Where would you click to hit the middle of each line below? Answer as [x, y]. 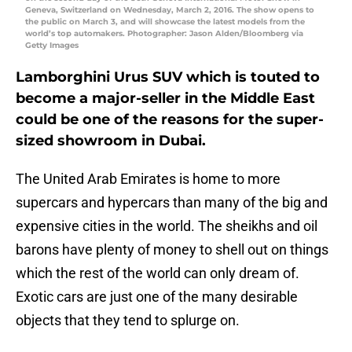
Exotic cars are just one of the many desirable [157, 297]
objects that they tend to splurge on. [128, 321]
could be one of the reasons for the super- [170, 120]
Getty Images [52, 46]
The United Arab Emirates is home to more [148, 179]
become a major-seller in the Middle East [165, 99]
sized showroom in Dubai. [111, 141]
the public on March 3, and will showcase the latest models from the [165, 22]
